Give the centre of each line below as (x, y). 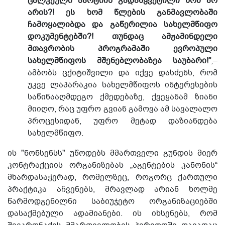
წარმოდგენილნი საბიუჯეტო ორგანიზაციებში (113, 201)
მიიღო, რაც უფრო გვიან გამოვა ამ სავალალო (123, 109)
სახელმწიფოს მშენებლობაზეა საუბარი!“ (119, 61)
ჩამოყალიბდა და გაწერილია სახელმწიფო (123, 25)
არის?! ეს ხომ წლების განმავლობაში (123, 13)
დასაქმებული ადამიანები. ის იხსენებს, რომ (113, 213)
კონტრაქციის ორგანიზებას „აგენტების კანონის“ (113, 165)
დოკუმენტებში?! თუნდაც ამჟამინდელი (123, 37)
